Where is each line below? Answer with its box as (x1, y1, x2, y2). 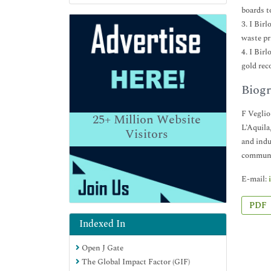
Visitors (125, 125, 168, 143)
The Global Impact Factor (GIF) (80, 255, 190, 268)
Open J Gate (80, 241, 123, 254)
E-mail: (241, 173, 269, 185)
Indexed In (79, 216, 125, 231)
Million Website (110, 110, 201, 129)
